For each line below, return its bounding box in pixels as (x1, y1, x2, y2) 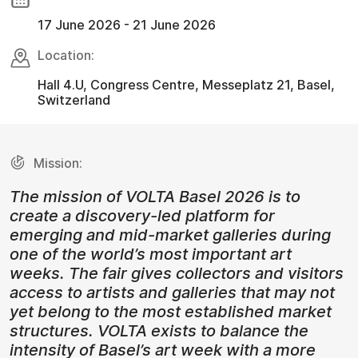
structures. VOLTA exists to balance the (10, 320, 308, 340)
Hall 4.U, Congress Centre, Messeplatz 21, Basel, (38, 76, 335, 93)
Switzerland (38, 91, 110, 108)
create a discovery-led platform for (10, 205, 275, 225)
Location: (38, 46, 94, 63)
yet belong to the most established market (10, 301, 332, 321)
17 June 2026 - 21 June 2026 (38, 16, 216, 33)
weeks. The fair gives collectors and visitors (10, 263, 344, 283)
